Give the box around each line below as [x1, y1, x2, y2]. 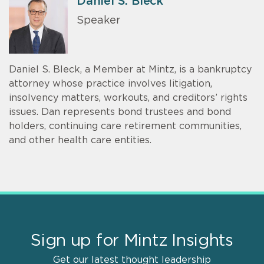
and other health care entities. [9, 136, 151, 146]
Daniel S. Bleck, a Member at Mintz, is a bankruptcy [9, 65, 252, 75]
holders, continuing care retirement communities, [9, 121, 242, 131]
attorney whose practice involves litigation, [9, 79, 212, 89]
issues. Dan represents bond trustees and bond [9, 107, 231, 117]
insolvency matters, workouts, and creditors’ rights [9, 93, 247, 103]
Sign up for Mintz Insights [31, 233, 233, 250]
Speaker [77, 15, 120, 26]
